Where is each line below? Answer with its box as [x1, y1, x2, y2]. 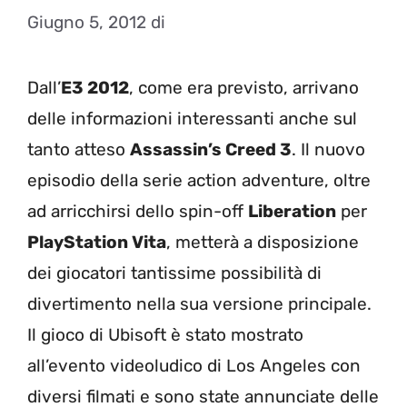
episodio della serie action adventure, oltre [27, 169, 371, 191]
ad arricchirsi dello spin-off [27, 200, 248, 222]
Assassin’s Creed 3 [130, 138, 292, 160]
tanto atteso [27, 138, 130, 160]
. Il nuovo [292, 138, 365, 160]
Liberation [248, 200, 336, 222]
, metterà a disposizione [166, 231, 359, 253]
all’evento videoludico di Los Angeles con [27, 354, 361, 376]
